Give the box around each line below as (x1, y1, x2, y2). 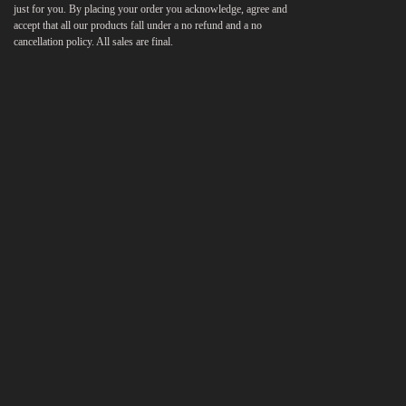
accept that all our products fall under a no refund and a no (14, 19, 263, 32)
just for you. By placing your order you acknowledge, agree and (14, 3, 288, 15)
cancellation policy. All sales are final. (14, 35, 174, 48)
